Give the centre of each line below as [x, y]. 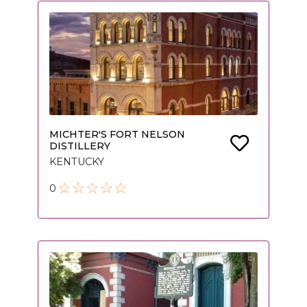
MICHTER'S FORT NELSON [117, 135]
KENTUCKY [77, 162]
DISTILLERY [80, 146]
